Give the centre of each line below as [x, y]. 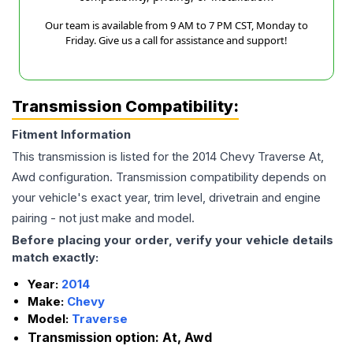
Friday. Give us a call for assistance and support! [176, 41]
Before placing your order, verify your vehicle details [173, 240]
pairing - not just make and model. [103, 218]
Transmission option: [95, 338]
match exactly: [55, 258]
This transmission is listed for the [102, 157]
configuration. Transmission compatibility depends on [181, 177]
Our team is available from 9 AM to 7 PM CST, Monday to [176, 26]
